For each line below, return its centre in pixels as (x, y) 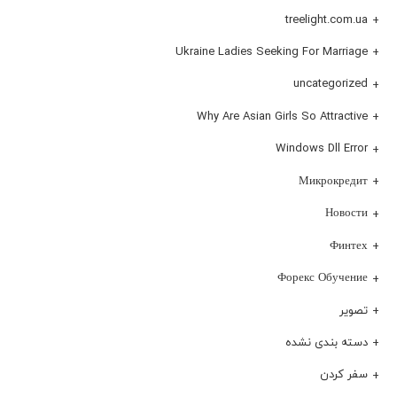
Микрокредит (333, 180)
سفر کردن (344, 374)
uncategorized (331, 84)
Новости (346, 213)
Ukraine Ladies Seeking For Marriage (272, 51)
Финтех (349, 245)
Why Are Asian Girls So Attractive (282, 116)
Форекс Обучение (323, 278)
